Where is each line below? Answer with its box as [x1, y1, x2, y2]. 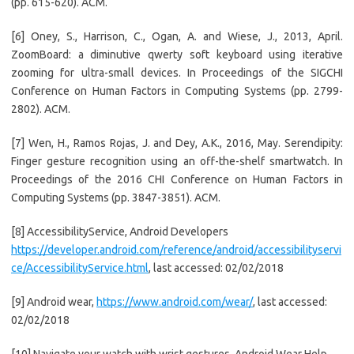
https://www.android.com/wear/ [96, 296, 253, 309]
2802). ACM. [11, 103, 70, 116]
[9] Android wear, [11, 296, 96, 309]
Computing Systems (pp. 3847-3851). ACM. [11, 191, 220, 205]
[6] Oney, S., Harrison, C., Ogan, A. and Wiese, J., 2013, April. [11, 30, 343, 43]
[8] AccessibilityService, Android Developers [11, 225, 228, 239]
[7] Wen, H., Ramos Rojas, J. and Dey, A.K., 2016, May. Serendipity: [11, 137, 343, 150]
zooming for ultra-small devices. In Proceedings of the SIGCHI [11, 66, 343, 80]
